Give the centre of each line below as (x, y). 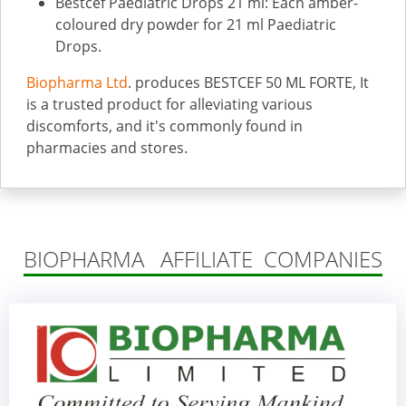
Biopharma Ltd (77, 82)
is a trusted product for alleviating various (169, 104)
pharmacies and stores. (107, 148)
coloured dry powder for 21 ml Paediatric (196, 24)
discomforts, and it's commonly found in (164, 126)
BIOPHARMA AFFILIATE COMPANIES (203, 259)
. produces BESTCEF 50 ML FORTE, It (248, 82)
